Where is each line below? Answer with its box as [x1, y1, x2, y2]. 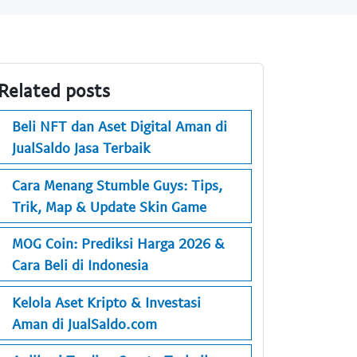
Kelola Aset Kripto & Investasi [12, 292, 201, 311]
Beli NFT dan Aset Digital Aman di [12, 117, 227, 135]
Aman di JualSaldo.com [12, 314, 157, 332]
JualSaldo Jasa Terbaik [12, 139, 151, 157]
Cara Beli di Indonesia [12, 256, 148, 274]
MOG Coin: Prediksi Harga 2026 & [12, 234, 225, 253]
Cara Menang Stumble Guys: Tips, [12, 175, 222, 194]
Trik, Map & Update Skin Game [12, 197, 206, 215]
